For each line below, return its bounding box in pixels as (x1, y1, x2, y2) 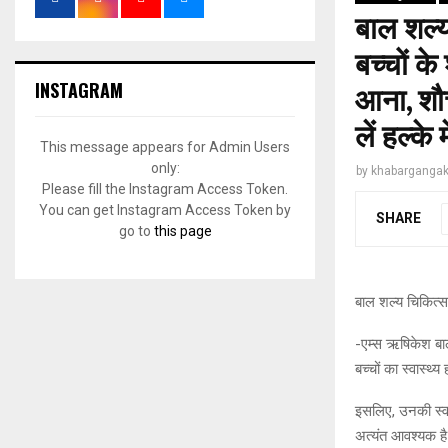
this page (153, 223, 212, 239)
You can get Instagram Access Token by (39, 202, 291, 218)
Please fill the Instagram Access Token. (42, 181, 288, 197)
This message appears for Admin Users (40, 139, 290, 155)
